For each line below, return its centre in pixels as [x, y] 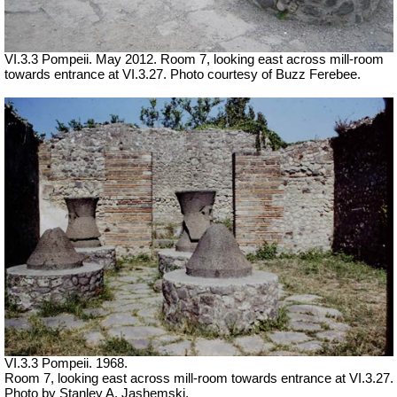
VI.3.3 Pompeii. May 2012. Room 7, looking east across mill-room [194, 59]
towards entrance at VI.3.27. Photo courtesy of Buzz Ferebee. [183, 74]
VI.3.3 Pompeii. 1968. [66, 364]
